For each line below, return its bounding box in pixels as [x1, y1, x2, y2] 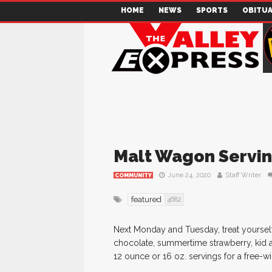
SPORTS [196, 6, 228, 15]
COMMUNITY [115, 172, 152, 178]
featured [131, 195, 161, 204]
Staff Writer [225, 171, 261, 179]
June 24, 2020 [168, 171, 211, 179]
